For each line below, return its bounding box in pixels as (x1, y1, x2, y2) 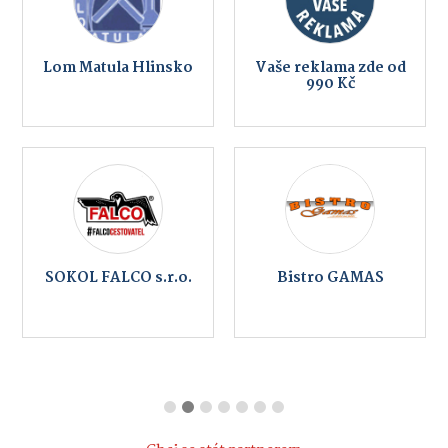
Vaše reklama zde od (254, 56, 406, 80)
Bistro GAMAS (276, 266, 384, 291)
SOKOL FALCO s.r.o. (44, 266, 192, 291)
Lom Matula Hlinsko (43, 56, 193, 80)
